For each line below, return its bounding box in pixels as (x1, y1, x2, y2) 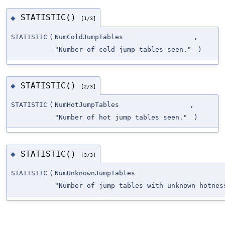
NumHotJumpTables (55, 101, 119, 109)
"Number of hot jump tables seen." (55, 114, 187, 122)
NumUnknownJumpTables (55, 169, 135, 177)
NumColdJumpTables (55, 33, 123, 41)
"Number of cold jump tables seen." (55, 45, 191, 53)
